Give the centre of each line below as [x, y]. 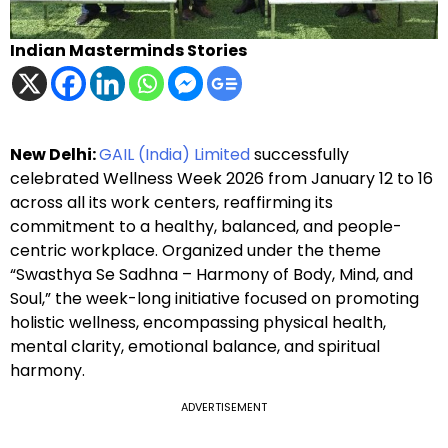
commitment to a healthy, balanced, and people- [206, 227]
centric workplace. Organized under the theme [195, 251]
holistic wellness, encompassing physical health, [198, 323]
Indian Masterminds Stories [128, 51]
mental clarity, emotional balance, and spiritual [195, 347]
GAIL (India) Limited [174, 155]
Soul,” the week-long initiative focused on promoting [214, 299]
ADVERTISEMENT [224, 407]
